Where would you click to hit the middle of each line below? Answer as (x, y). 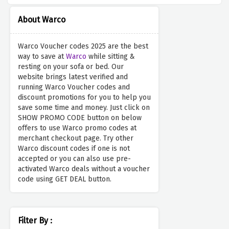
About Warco (42, 20)
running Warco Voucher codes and (74, 87)
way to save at (42, 57)
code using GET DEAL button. (65, 179)
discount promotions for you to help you (84, 98)
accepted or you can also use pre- (74, 159)
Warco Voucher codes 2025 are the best (83, 47)
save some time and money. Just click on (84, 108)
